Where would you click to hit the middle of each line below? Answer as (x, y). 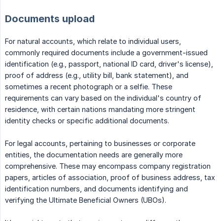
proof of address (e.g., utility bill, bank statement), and (97, 75)
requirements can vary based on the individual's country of (103, 98)
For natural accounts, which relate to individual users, (93, 41)
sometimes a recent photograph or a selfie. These (89, 87)
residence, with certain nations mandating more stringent (100, 110)
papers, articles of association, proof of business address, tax (110, 178)
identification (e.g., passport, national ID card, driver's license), (109, 64)
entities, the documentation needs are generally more (94, 155)
